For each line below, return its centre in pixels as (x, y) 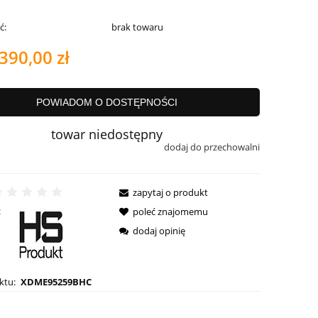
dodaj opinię (159, 230)
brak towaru (138, 27)
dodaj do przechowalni (212, 147)
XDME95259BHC (56, 281)
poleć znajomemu (171, 211)
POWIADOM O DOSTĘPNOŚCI (107, 103)
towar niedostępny (107, 135)
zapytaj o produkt (171, 192)
